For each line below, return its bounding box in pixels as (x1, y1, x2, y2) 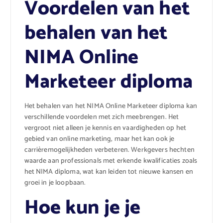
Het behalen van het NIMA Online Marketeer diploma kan (24, 100, 197, 112)
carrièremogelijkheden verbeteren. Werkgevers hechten (24, 144, 195, 156)
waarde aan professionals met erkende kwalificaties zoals (24, 155, 198, 167)
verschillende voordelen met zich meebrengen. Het (24, 111, 179, 123)
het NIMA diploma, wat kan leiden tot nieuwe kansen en (24, 166, 193, 178)
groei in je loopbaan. (24, 177, 86, 189)
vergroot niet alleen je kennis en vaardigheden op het (24, 122, 186, 134)
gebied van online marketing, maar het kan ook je (24, 133, 175, 145)
